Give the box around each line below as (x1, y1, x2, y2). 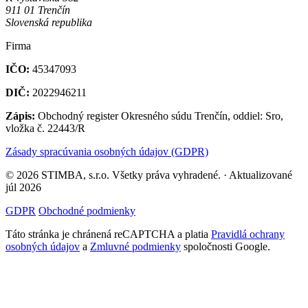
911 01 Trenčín (5, 4, 70, 16)
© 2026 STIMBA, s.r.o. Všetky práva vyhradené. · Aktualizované (5, 169, 292, 181)
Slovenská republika (5, 16, 92, 29)
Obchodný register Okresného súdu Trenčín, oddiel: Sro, (35, 110, 283, 122)
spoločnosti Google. (181, 241, 270, 253)
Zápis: (5, 110, 35, 122)
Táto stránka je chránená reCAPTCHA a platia (5, 228, 211, 241)
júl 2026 (5, 181, 41, 194)
